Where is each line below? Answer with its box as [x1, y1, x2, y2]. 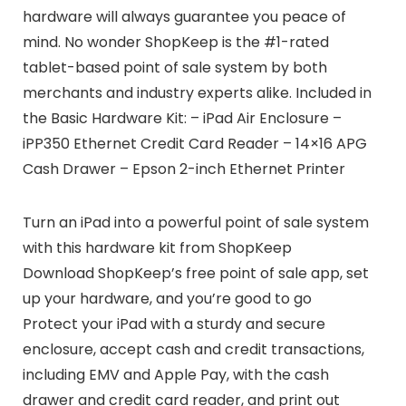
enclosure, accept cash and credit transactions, [22, 338, 364, 360]
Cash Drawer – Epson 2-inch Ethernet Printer [22, 158, 345, 179]
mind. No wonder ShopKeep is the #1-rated [22, 31, 329, 53]
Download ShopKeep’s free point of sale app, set [22, 262, 369, 284]
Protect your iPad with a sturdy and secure [22, 313, 325, 334]
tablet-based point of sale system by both [22, 56, 327, 78]
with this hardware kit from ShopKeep [22, 237, 292, 258]
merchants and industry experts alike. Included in [22, 82, 372, 103]
